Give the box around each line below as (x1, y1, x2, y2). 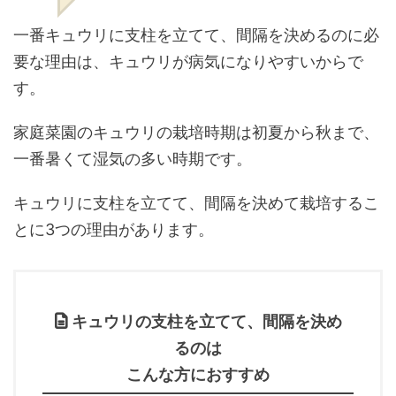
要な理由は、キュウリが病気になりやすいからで (13, 52, 363, 71)
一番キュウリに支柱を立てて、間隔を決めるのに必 (13, 26, 379, 44)
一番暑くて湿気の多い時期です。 (13, 149, 252, 168)
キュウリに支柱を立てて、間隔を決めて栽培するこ (13, 194, 379, 212)
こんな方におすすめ (126, 365, 270, 384)
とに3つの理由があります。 (13, 220, 214, 239)
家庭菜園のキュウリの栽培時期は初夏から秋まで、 (13, 123, 379, 141)
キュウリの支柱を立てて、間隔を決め (71, 312, 342, 331)
